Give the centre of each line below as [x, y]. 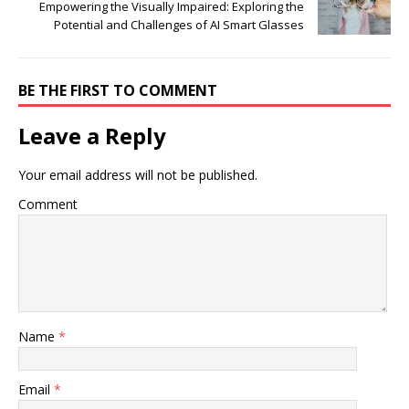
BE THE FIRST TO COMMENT [118, 90]
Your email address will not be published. [138, 174]
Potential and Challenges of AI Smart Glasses [179, 24]
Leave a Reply [92, 135]
